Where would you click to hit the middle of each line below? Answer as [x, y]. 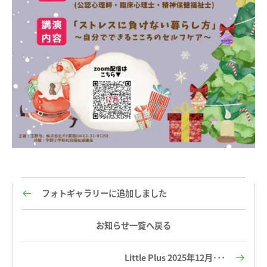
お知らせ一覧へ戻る [133, 225]
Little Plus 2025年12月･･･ [175, 257]
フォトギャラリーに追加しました [104, 193]
